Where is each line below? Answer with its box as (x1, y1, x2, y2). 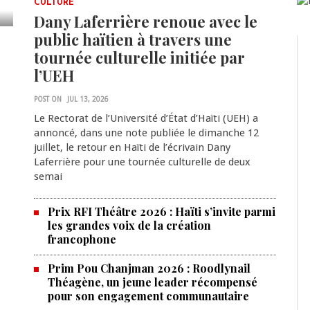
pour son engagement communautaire (47, 289, 249, 303)
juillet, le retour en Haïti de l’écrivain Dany (33, 141, 230, 154)
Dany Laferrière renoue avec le (33, 11, 257, 32)
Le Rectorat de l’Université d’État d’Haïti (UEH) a (33, 112, 258, 125)
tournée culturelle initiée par (33, 47, 245, 68)
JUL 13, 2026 (66, 95, 109, 103)
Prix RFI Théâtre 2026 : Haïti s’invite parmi (47, 204, 275, 219)
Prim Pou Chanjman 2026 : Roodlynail (47, 261, 250, 275)
